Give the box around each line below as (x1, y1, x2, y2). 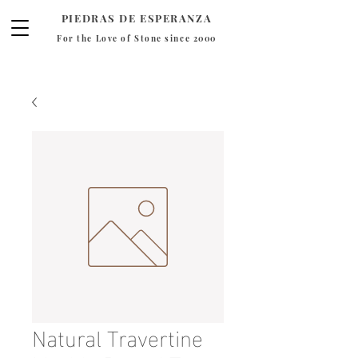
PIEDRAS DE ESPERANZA (61, 11, 213, 25)
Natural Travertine (32, 316, 203, 356)
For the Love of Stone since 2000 (57, 33, 217, 44)
